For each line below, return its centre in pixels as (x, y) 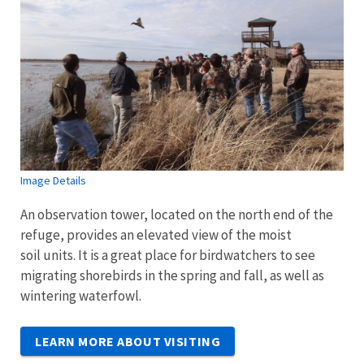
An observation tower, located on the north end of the (177, 215)
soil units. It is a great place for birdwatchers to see (168, 256)
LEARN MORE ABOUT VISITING (128, 342)
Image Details (53, 181)
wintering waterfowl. (81, 296)
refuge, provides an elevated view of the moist (156, 235)
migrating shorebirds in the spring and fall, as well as (172, 276)
